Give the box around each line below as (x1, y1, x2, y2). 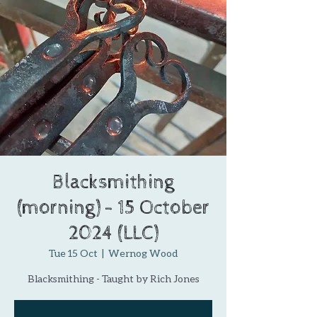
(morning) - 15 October (17, 197, 209, 220)
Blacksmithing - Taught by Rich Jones (27, 272, 200, 285)
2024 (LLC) (68, 222, 158, 246)
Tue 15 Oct (49, 247, 98, 260)
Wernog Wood (108, 247, 178, 260)
